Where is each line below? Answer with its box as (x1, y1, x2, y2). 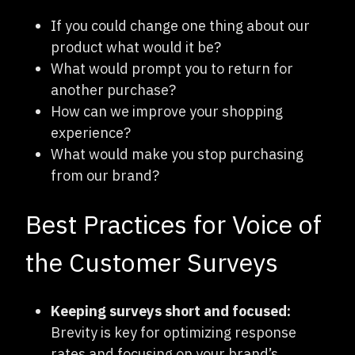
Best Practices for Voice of (25, 207, 322, 241)
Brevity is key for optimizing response (51, 323, 296, 342)
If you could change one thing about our (51, 16, 310, 35)
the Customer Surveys (25, 245, 278, 279)
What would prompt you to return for (51, 59, 293, 78)
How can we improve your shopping (51, 101, 283, 120)
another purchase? (51, 80, 176, 99)
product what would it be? (51, 37, 221, 56)
